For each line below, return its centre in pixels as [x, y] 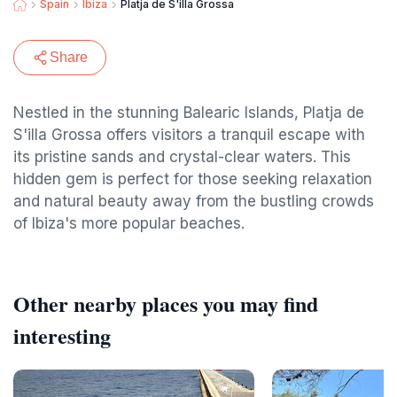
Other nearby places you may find [166, 304]
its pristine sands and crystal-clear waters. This [182, 157]
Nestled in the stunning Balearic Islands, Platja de [189, 113]
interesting [62, 335]
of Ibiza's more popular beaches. [129, 223]
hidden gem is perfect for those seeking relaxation [193, 179]
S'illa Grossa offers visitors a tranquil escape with [189, 135]
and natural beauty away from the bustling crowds [194, 201]
